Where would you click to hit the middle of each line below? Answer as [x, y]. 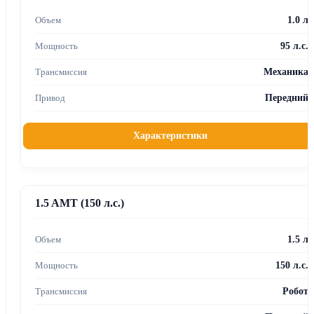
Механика [286, 71]
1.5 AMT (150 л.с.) [80, 203]
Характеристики [170, 135]
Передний [287, 97]
